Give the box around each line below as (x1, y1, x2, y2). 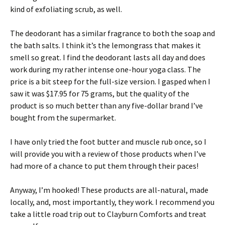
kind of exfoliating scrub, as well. (10, 4, 122, 14)
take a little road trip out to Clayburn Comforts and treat (10, 209, 206, 219)
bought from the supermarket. (10, 113, 116, 123)
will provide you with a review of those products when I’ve (10, 149, 206, 159)
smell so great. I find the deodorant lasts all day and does (10, 52, 205, 62)
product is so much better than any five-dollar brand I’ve (10, 100, 203, 110)
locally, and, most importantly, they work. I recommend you (10, 197, 214, 207)
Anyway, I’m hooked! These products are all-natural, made (10, 185, 208, 195)
